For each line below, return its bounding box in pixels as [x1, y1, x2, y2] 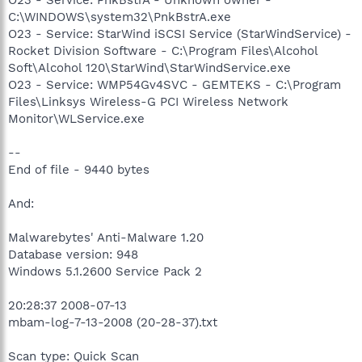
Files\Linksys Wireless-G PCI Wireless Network [8, 94, 288, 109]
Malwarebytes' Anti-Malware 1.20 [8, 229, 204, 245]
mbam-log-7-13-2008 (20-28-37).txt [8, 314, 217, 330]
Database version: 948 [8, 246, 138, 262]
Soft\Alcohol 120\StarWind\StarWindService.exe [8, 60, 291, 75]
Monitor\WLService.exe [8, 111, 145, 126]
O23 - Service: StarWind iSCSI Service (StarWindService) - [8, 26, 351, 41]
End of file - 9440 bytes [8, 162, 149, 177]
